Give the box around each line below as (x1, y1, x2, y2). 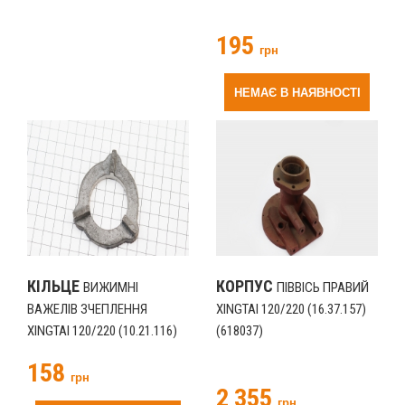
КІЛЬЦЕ (27, 277, 83, 296)
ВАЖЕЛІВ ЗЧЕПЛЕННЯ (27, 301, 147, 317)
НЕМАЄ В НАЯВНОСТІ (233, 86, 361, 99)
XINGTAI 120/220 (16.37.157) (216, 301, 366, 317)
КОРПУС (216, 277, 277, 296)
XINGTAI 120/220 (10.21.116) (27, 323, 177, 339)
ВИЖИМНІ (83, 279, 138, 296)
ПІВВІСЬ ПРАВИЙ (277, 279, 369, 296)
